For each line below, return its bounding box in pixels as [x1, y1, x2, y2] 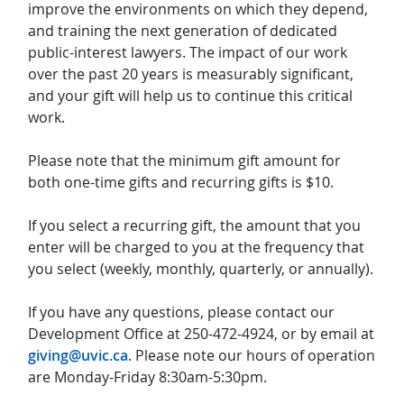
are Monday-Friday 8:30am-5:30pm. [28, 367, 267, 388]
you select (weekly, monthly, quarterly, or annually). [28, 259, 373, 280]
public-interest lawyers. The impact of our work [28, 42, 347, 63]
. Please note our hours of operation [128, 345, 375, 366]
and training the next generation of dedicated [28, 21, 337, 41]
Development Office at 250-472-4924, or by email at [28, 324, 374, 344]
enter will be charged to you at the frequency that [28, 237, 364, 258]
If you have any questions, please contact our [28, 302, 335, 323]
